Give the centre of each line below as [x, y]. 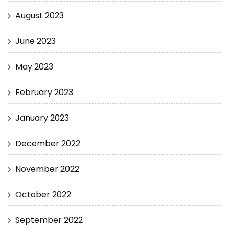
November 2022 [47, 169]
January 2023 [42, 118]
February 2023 [44, 92]
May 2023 [34, 66]
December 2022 [48, 143]
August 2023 [40, 15]
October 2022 [43, 194]
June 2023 [36, 41]
